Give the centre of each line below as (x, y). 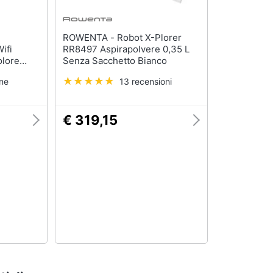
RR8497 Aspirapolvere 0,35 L (126, 49)
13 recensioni (145, 82)
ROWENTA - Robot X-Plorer (90, 38)
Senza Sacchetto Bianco (115, 61)
